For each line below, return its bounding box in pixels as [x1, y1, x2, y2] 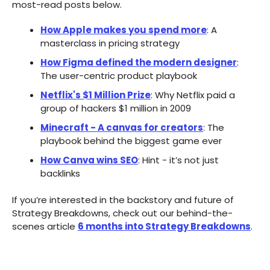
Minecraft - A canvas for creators [40, 121, 203, 134]
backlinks [40, 167, 80, 180]
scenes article [12, 220, 78, 233]
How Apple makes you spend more [40, 24, 207, 37]
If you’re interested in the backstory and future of [12, 193, 234, 207]
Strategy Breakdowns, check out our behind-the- [12, 207, 233, 220]
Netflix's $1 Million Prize [40, 89, 151, 102]
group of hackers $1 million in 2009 [40, 102, 191, 115]
